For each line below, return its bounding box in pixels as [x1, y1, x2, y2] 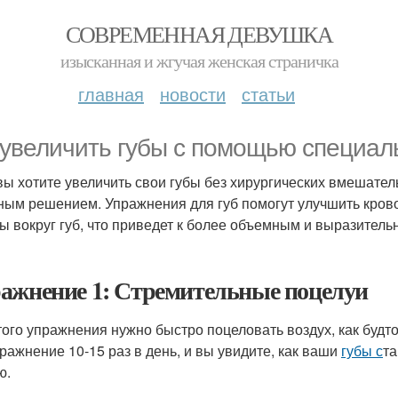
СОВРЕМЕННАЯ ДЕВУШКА [65, 19, 333, 49]
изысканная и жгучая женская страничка [60, 49, 338, 73]
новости [160, 81, 226, 107]
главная [78, 81, 144, 107]
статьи [242, 81, 295, 107]
